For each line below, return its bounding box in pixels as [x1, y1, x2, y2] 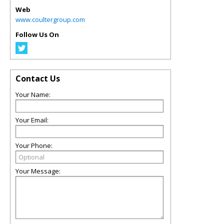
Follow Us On [15, 30, 59, 39]
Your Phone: [15, 141, 52, 150]
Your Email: [15, 115, 48, 125]
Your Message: [15, 166, 60, 176]
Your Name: [15, 90, 50, 99]
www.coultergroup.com [15, 15, 85, 24]
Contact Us [15, 73, 60, 84]
